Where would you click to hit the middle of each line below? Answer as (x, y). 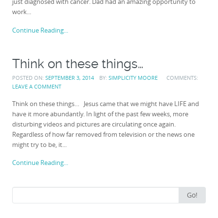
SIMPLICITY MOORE (133, 77)
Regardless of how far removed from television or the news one (103, 134)
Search (21, 191)
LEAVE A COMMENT (37, 86)
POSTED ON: (29, 77)
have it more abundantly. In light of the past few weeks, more (100, 114)
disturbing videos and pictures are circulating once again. (94, 124)
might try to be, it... (39, 144)
